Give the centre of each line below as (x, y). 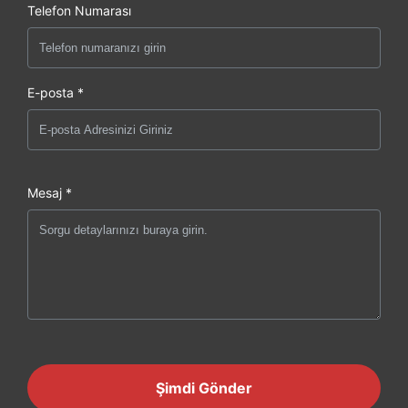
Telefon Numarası (79, 10)
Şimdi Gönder (204, 388)
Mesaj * (50, 192)
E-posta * (56, 92)
